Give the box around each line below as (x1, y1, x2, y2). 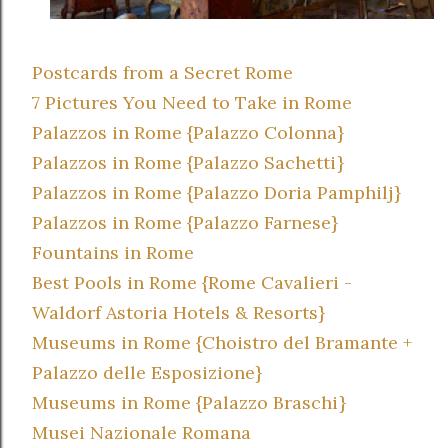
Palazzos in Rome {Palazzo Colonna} (32, 121, 344, 145)
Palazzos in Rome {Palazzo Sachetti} (32, 151, 344, 175)
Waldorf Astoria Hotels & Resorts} (32, 301, 325, 325)
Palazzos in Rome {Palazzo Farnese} (32, 211, 338, 235)
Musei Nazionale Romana (32, 421, 251, 445)
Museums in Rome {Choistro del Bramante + (32, 331, 412, 355)
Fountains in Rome (32, 241, 194, 265)
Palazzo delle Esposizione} (32, 361, 262, 385)
